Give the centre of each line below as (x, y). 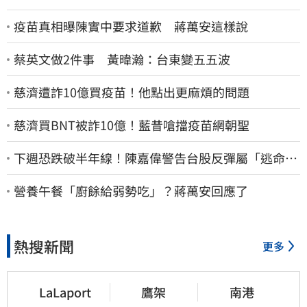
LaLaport (65, 292)
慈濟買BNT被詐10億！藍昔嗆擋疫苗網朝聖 (132, 125)
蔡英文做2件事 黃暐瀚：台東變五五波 (122, 59)
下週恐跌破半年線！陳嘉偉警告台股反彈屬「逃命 (149, 158)
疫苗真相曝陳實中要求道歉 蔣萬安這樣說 (131, 26)
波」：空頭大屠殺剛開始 (82, 174)
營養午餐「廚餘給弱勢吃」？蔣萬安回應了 (131, 191)
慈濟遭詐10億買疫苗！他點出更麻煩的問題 (132, 92)
